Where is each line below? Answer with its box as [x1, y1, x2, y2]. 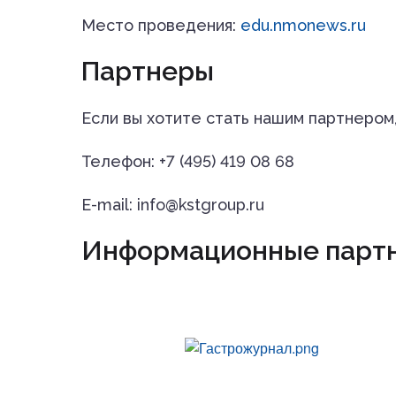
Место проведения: [81, 15, 240, 34]
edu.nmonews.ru [240, 15, 366, 34]
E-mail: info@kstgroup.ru [81, 194, 264, 214]
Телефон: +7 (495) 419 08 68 [81, 151, 294, 171]
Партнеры [81, 55, 214, 87]
